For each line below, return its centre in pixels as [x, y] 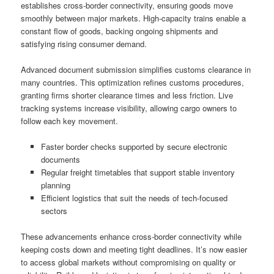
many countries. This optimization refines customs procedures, [133, 83]
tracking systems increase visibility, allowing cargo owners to [129, 108]
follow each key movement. [70, 121]
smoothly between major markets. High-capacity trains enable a [134, 18]
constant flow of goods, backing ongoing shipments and [120, 31]
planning [55, 185]
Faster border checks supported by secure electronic [134, 147]
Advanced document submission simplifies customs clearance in [136, 70]
